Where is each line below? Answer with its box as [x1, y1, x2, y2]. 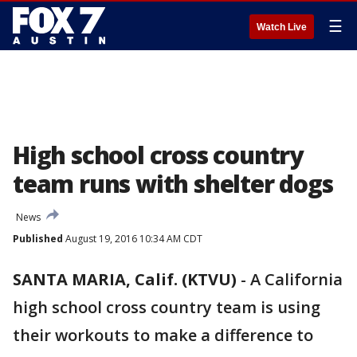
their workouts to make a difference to [13, 324, 313, 346]
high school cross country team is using [13, 296, 320, 318]
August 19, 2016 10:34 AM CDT [63, 232, 202, 245]
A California [250, 269, 343, 290]
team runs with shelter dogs [13, 167, 333, 200]
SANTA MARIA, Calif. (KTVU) [13, 269, 237, 290]
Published [13, 232, 63, 245]
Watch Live [257, 22, 307, 33]
